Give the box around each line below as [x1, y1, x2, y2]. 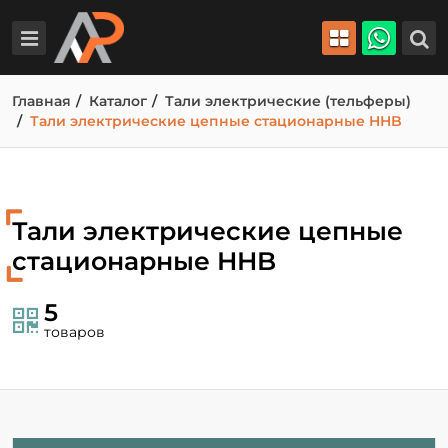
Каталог [89, 92, 147, 110]
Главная [12, 92, 71, 110]
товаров [44, 323, 105, 341]
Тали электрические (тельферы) [165, 92, 411, 110]
